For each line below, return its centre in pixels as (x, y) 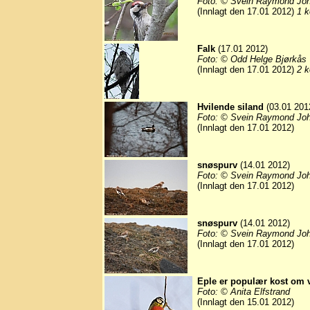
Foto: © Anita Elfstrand (244, 292)
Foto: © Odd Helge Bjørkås (252, 60)
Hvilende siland (230, 107)
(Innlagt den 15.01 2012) (246, 302)
